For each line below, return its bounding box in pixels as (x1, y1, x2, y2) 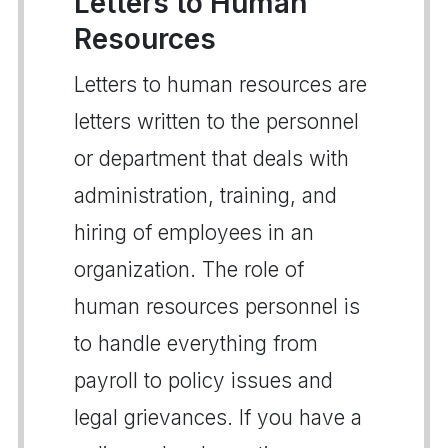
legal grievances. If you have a (74, 404, 362, 430)
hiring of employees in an (74, 219, 314, 245)
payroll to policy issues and (74, 367, 333, 393)
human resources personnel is (74, 293, 360, 319)
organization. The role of (74, 256, 304, 282)
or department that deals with (74, 145, 349, 171)
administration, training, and (74, 182, 337, 208)
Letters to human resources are (74, 71, 367, 97)
